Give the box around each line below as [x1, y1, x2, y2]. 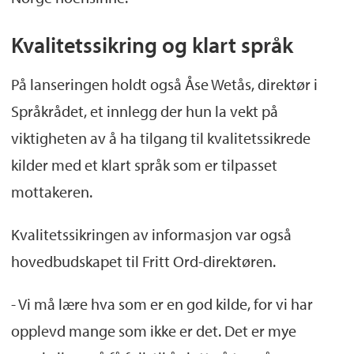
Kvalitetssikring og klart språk [10, 30, 293, 58]
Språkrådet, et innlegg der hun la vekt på [10, 100, 278, 121]
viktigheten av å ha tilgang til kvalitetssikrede [10, 127, 311, 148]
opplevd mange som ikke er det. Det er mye [10, 320, 296, 341]
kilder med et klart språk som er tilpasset [10, 154, 277, 175]
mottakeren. [10, 181, 92, 201]
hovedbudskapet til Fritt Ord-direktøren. [10, 250, 276, 271]
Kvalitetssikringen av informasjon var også [10, 224, 292, 244]
